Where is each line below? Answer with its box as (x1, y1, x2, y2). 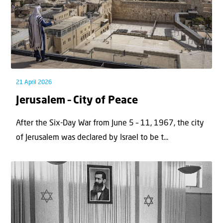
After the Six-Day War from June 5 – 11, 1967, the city (16, 119, 204, 128)
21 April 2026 (16, 79, 52, 86)
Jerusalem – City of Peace (16, 95, 138, 106)
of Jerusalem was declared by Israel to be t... (16, 134, 168, 142)
